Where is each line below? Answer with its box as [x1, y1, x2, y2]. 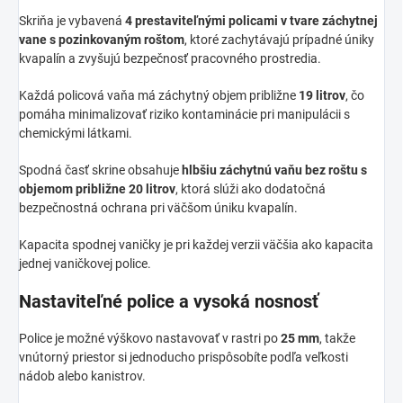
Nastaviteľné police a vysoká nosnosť [19, 290, 318, 312]
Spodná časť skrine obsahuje [19, 162, 182, 177]
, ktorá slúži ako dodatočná [175, 181, 326, 196]
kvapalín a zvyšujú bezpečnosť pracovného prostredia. [19, 50, 321, 66]
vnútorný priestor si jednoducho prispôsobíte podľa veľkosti [19, 349, 348, 364]
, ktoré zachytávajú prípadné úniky [184, 31, 374, 47]
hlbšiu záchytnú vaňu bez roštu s [182, 162, 367, 177]
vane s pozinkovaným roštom [19, 31, 184, 47]
